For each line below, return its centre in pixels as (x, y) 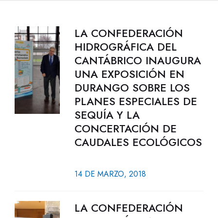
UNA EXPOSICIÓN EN (129, 74)
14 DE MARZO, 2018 (110, 174)
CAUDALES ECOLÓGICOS (138, 142)
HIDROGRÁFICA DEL (125, 47)
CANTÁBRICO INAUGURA (137, 60)
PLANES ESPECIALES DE (136, 101)
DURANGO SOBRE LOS (132, 88)
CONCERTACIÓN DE (125, 128)
